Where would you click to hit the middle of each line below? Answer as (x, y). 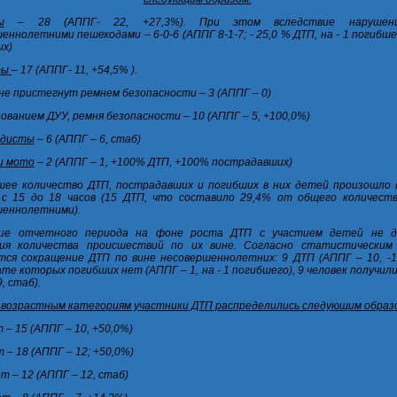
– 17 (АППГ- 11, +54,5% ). (74, 70)
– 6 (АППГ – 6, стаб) (88, 140)
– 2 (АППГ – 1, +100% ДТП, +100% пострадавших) (163, 163)
